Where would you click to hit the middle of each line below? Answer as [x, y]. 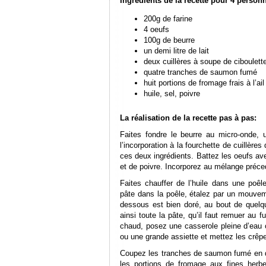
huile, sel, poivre [172, 94]
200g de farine [168, 19]
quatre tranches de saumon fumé [200, 72]
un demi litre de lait [176, 51]
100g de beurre [169, 40]
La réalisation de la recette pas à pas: [188, 118]
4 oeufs [156, 29]
